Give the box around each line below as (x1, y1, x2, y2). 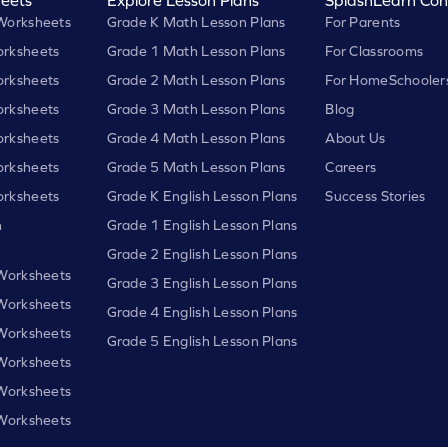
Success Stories (325, 187, 426, 204)
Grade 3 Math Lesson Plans (106, 100, 286, 117)
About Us (325, 129, 386, 146)
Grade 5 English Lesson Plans (106, 332, 298, 349)
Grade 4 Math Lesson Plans (106, 129, 286, 146)
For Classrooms (325, 42, 424, 59)
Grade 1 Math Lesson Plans (106, 42, 286, 59)
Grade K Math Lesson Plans (106, 13, 286, 30)
